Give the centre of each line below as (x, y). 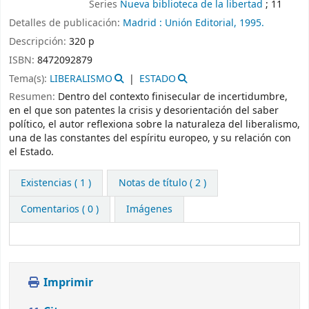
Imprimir (67, 283)
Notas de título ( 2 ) (162, 183)
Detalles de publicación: (66, 23)
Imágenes (149, 210)
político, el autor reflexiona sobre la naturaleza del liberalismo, (154, 125)
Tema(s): (29, 79)
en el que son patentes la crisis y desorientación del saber (144, 111)
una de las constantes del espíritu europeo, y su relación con (150, 139)
